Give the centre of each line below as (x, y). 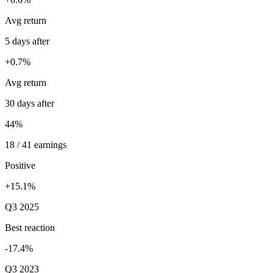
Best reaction (30, 228)
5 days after (27, 41)
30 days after (30, 103)
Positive (20, 165)
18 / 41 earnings (36, 145)
